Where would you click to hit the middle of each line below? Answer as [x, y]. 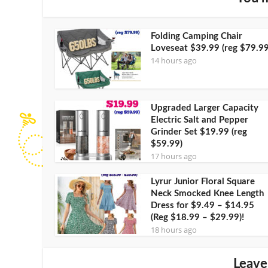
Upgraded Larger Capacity [205, 108]
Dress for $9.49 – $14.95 [202, 205]
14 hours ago [174, 60]
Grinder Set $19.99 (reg [199, 132]
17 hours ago [174, 156]
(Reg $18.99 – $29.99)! [197, 217]
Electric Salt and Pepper [200, 120]
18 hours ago [174, 229]
